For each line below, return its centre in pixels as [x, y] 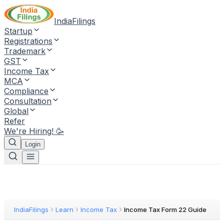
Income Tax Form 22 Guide [165, 209]
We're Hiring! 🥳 [34, 131]
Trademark [25, 51]
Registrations [28, 41]
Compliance [26, 91]
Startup [18, 31]
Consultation [28, 101]
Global [16, 111]
